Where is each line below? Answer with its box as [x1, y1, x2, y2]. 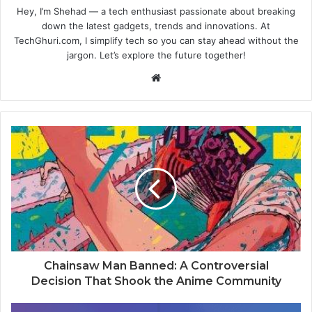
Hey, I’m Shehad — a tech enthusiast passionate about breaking [17, 5, 295, 17]
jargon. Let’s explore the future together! [66, 49, 246, 61]
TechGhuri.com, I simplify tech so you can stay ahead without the [13, 34, 299, 46]
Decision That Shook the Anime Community [31, 274, 281, 288]
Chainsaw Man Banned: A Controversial [43, 258, 269, 272]
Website [160, 70, 200, 84]
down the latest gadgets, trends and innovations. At [42, 19, 270, 31]
